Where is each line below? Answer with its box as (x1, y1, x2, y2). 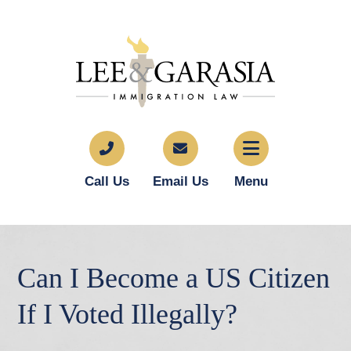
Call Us (84, 174, 129, 189)
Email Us (152, 174, 208, 189)
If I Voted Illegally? (17, 299, 238, 330)
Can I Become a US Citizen (17, 262, 331, 294)
